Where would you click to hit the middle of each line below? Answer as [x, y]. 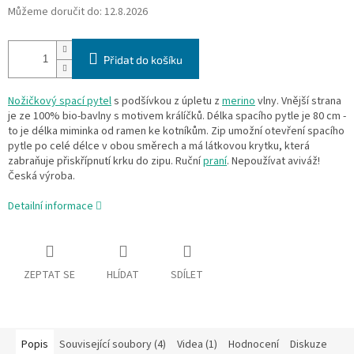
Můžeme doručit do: [55, 12]
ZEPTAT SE [49, 275]
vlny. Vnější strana [298, 102]
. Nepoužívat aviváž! [273, 162]
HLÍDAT [123, 275]
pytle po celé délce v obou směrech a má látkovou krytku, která [159, 147]
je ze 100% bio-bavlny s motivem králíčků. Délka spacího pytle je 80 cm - [177, 117]
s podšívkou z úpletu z [167, 102]
